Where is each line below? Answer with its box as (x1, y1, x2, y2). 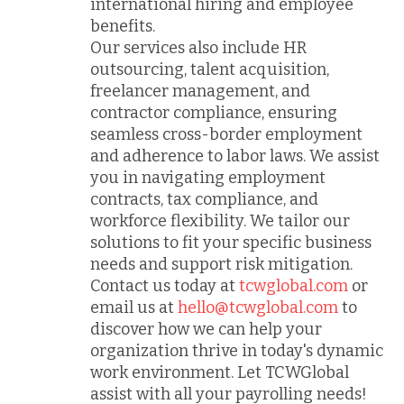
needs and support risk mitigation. (90, 254, 353, 274)
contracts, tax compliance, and (90, 189, 318, 209)
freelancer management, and (90, 81, 310, 101)
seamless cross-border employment (90, 124, 363, 144)
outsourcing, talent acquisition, (90, 60, 329, 79)
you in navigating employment (90, 168, 326, 188)
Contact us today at (90, 276, 239, 296)
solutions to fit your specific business (90, 233, 372, 252)
